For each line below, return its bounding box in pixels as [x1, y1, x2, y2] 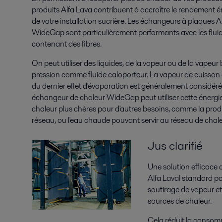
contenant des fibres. [32, 38, 102, 50]
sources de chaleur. [147, 195, 212, 207]
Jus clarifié [147, 137, 203, 154]
